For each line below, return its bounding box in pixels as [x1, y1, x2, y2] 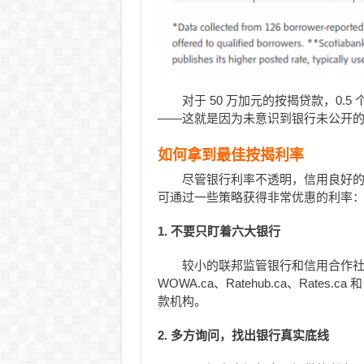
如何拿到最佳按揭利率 [157, 147, 304, 164]
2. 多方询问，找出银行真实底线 [157, 328, 329, 343]
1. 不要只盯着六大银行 [157, 224, 280, 239]
